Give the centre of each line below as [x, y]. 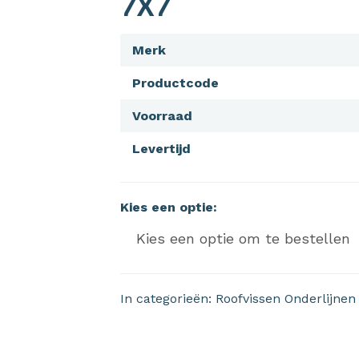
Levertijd [161, 148]
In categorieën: [167, 298]
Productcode [175, 83]
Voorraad [162, 115]
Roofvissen [248, 298]
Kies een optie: [168, 207]
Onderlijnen [320, 298]
